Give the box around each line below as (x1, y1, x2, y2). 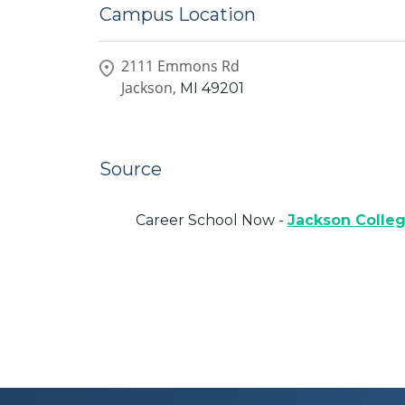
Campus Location (99, 4, 256, 25)
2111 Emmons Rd (121, 55, 240, 76)
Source (99, 157, 162, 180)
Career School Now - (136, 211, 287, 229)
